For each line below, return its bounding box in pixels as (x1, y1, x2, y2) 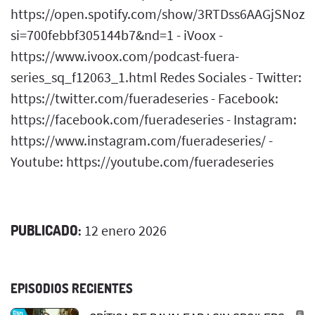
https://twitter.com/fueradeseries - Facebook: (11, 89, 278, 107)
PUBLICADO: (11, 220, 82, 239)
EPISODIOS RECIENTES (11, 280, 133, 296)
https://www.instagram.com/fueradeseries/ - (11, 131, 273, 149)
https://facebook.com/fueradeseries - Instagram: (11, 110, 297, 128)
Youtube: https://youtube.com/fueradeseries (11, 152, 274, 170)
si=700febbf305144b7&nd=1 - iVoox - (11, 25, 223, 44)
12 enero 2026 (82, 221, 167, 239)
